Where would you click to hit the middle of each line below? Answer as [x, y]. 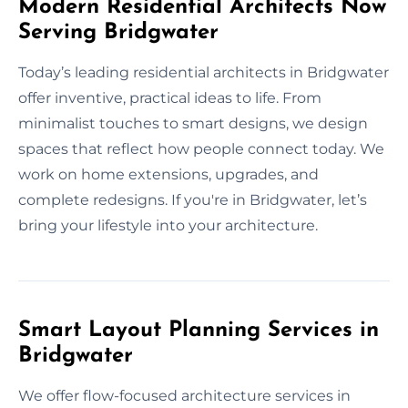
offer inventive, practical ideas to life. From [170, 97]
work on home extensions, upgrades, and [168, 174]
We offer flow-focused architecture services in [184, 395]
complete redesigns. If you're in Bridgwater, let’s [193, 199]
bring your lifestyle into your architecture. [168, 225]
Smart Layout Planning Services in [199, 330]
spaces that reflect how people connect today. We [201, 148]
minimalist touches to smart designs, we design [193, 123]
